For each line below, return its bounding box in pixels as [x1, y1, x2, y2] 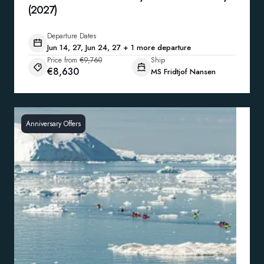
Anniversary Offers [26, 118, 81, 129]
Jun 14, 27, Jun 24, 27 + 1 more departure [47, 42, 191, 53]
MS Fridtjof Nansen [151, 66, 216, 77]
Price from [47, 55, 77, 65]
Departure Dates [47, 31, 96, 41]
